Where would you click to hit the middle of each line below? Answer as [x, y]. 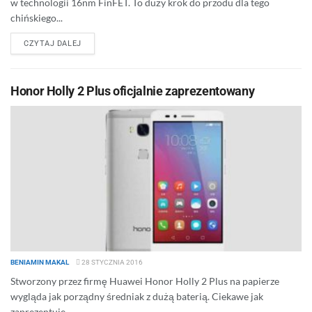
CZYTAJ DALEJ [53, 44]
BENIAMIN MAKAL [40, 262]
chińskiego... [37, 18]
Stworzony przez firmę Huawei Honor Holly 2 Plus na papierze [145, 281]
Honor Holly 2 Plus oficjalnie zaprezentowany [133, 91]
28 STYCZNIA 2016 [111, 262]
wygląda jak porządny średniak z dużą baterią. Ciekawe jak [137, 296]
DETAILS [97, 43]
